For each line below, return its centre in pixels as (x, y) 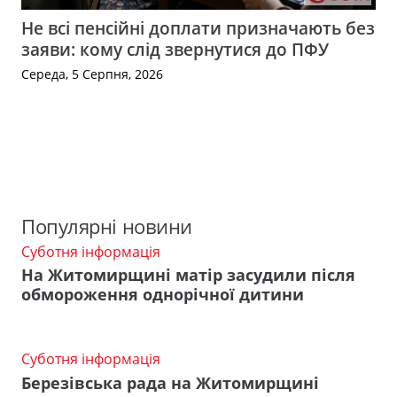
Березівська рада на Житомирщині (170, 383)
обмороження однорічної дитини (163, 295)
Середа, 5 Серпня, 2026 (92, 74)
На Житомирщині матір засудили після (188, 275)
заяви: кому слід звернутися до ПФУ (175, 50)
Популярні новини (107, 226)
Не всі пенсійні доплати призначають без (198, 28)
